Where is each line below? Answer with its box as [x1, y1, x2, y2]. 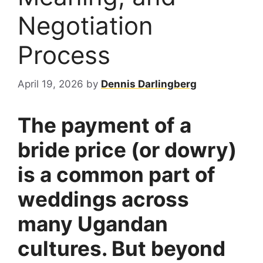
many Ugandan [18, 211, 168, 236]
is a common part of [18, 161, 215, 187]
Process [18, 40, 110, 70]
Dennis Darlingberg [101, 77, 197, 90]
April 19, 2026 [18, 77, 83, 90]
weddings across [18, 186, 189, 211]
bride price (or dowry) [18, 137, 237, 162]
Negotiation [18, 11, 153, 41]
